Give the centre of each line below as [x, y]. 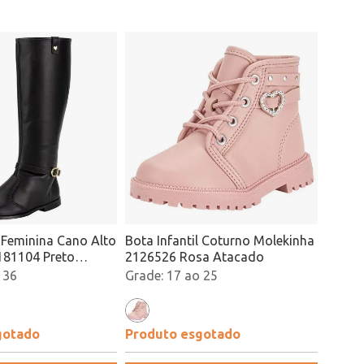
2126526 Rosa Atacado [195, 257]
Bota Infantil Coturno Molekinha [220, 240]
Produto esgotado [183, 334]
